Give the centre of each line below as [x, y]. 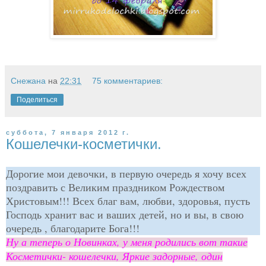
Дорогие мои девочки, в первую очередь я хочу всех [126, 173]
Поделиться [37, 100]
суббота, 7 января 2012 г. [68, 133]
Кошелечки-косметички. [84, 144]
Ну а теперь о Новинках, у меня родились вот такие [127, 242]
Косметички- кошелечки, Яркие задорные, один [114, 256]
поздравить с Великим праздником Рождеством [115, 187]
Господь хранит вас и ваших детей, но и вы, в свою [125, 214]
